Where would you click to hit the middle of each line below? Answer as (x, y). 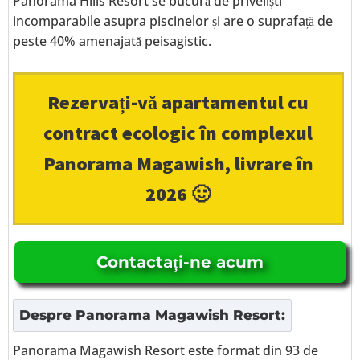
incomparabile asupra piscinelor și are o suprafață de (173, 21)
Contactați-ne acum (180, 262)
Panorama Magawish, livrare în (178, 164)
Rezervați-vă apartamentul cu (178, 102)
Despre (47, 315)
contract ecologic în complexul (178, 133)
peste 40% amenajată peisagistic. (112, 41)
